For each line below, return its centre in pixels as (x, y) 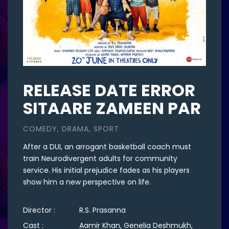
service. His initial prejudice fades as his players (106, 170)
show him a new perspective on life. (87, 182)
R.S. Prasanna (102, 210)
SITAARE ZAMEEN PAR (112, 108)
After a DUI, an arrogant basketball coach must (107, 147)
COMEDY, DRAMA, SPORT (71, 129)
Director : (40, 210)
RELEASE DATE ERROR (109, 90)
